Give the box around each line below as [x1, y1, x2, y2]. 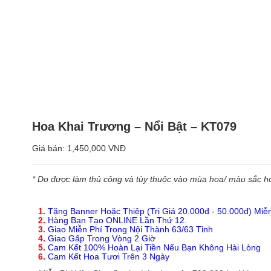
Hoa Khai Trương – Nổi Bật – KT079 [32, 120, 237, 134]
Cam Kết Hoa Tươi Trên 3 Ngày [45, 252, 169, 261]
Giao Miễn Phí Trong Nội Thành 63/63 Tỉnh [45, 224, 213, 234]
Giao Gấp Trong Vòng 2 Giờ [45, 233, 155, 243]
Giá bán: [32, 144, 67, 154]
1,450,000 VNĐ [67, 144, 126, 154]
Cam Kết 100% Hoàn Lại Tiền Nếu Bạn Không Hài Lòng [45, 243, 261, 252]
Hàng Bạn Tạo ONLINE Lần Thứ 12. [48, 215, 187, 225]
